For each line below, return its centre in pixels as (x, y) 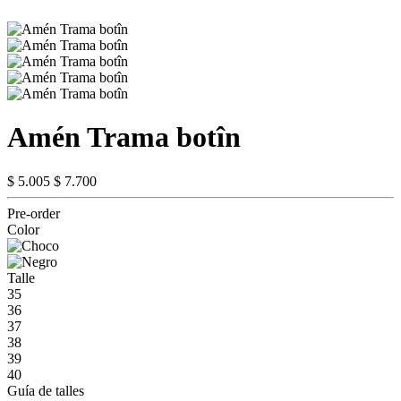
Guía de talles (46, 390)
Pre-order (34, 213)
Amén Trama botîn (124, 137)
